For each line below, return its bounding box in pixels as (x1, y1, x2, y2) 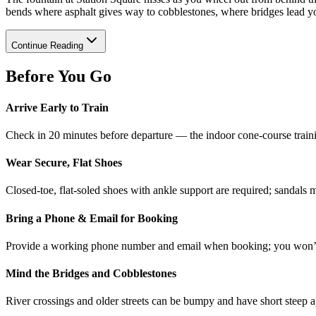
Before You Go (6, 67, 111, 86)
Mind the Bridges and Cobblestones (6, 267, 176, 280)
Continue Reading (11, 40, 83, 51)
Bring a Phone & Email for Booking (6, 212, 178, 224)
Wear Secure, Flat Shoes (6, 157, 122, 169)
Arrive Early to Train (6, 101, 109, 114)
